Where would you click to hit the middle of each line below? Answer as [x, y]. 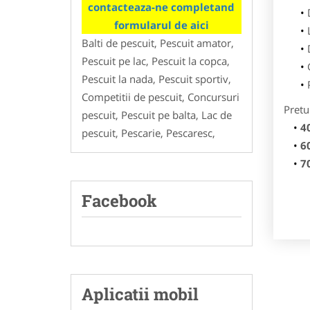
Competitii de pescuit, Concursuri [161, 97]
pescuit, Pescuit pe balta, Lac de [157, 115]
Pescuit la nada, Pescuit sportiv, [156, 79]
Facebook [119, 200]
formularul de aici [161, 25]
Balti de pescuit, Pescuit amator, [158, 43]
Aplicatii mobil [140, 294]
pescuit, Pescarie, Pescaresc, [150, 133]
